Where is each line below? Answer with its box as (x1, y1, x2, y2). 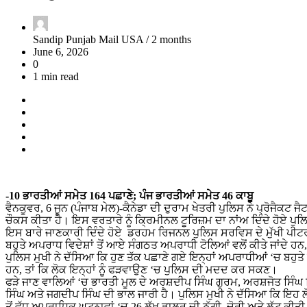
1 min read (33, 71, 79, 83)
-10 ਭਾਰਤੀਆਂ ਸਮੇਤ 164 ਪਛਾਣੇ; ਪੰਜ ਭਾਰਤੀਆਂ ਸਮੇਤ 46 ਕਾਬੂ (5, 190, 254, 202)
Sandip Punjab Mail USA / (33, 34, 151, 46)
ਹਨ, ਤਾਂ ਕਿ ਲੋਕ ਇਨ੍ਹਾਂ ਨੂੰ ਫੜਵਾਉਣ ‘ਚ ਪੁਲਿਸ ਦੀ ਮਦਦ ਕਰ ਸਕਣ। (5, 264, 278, 276)
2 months (151, 34, 191, 46)
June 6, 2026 (33, 46, 88, 58)
